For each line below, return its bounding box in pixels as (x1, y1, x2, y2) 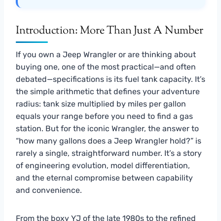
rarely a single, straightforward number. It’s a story (16, 148, 202, 158)
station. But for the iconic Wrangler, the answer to (16, 123, 199, 133)
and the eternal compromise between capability (16, 173, 193, 183)
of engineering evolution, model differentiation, (16, 160, 190, 170)
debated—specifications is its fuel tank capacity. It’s (16, 74, 205, 84)
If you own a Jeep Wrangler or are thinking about (16, 49, 196, 59)
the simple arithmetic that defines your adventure (16, 86, 200, 96)
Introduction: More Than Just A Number (16, 23, 203, 39)
